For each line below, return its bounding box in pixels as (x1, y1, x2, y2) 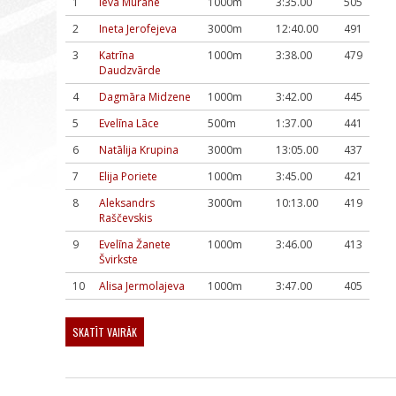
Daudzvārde (99, 63, 161, 78)
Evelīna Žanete (99, 237, 171, 252)
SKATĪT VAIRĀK (72, 324, 137, 339)
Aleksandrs (99, 195, 155, 210)
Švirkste (99, 252, 138, 267)
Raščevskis (99, 210, 152, 225)
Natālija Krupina (99, 142, 179, 157)
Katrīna (99, 48, 134, 63)
